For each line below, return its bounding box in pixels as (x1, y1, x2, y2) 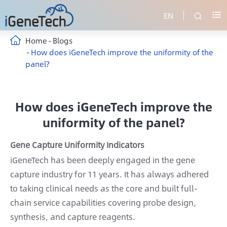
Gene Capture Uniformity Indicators (10, 138, 144, 151)
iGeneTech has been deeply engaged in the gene (10, 154, 195, 166)
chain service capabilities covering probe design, (10, 196, 196, 209)
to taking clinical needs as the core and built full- (10, 182, 198, 195)
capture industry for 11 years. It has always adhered (10, 168, 209, 180)
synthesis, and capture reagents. (10, 210, 135, 223)
